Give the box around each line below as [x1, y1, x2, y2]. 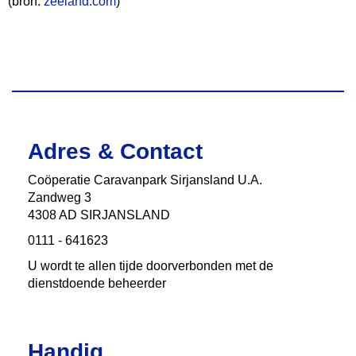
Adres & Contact [28, 139, 203, 164]
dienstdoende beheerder [28, 277, 166, 290]
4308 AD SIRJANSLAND [28, 208, 170, 222]
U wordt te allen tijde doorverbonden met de [28, 259, 273, 273]
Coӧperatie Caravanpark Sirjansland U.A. [28, 173, 262, 187]
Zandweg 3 [28, 191, 91, 204]
